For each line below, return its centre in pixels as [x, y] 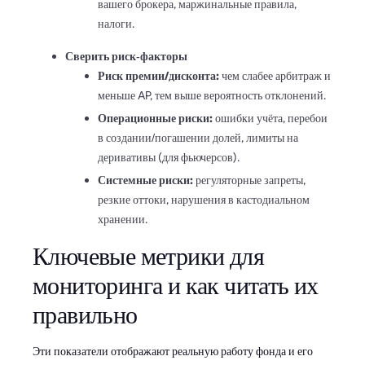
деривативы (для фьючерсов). [169, 157]
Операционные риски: [155, 118]
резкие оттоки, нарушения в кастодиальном [204, 199]
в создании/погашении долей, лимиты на [198, 137]
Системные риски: [145, 180]
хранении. [123, 219]
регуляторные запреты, [249, 180]
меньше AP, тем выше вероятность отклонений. [212, 95]
